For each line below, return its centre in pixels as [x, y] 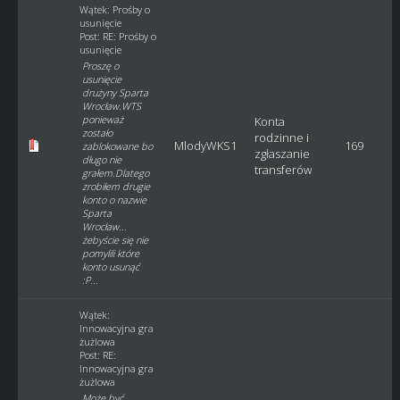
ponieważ [102, 119]
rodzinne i [281, 137]
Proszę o [100, 66]
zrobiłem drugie [116, 186]
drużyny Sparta [115, 92]
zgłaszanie [282, 154]
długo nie [101, 159]
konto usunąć [110, 267]
